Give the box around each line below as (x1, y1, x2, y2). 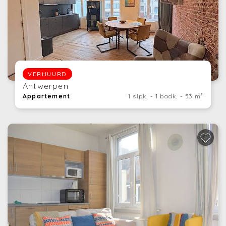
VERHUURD (28, 70, 67, 78)
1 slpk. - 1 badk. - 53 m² (128, 92, 203, 100)
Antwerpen (23, 81, 69, 91)
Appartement (23, 92, 71, 100)
